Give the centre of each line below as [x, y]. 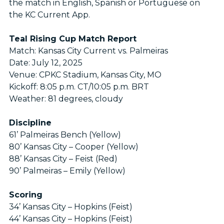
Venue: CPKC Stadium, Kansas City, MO [85, 75]
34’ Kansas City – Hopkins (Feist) [70, 207]
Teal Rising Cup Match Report [74, 39]
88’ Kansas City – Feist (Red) [63, 159]
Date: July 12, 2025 [47, 63]
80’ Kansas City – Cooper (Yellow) [73, 147]
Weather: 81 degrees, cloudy [66, 99]
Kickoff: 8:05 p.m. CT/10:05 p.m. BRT [80, 87]
